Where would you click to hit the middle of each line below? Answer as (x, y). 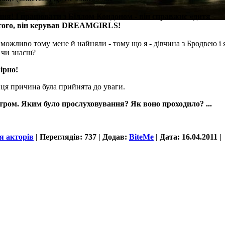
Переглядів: (61, 137)
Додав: (115, 137)
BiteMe (141, 137)
